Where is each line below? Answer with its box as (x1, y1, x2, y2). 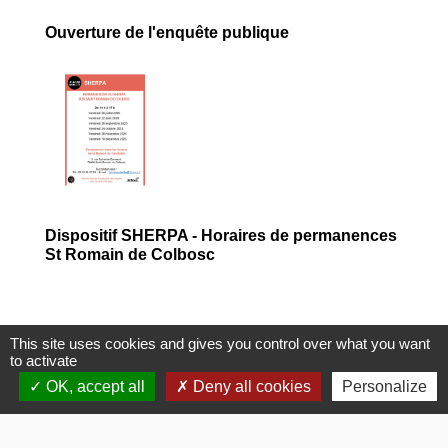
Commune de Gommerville (30, 426, 231, 444)
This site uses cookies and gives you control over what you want (10, 335, 430, 352)
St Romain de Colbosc (45, 246, 215, 264)
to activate (10, 352, 77, 369)
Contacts (30, 384, 113, 406)
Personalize (341, 378, 427, 395)
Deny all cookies (188, 378, 311, 395)
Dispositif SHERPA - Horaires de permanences (45, 227, 397, 245)
